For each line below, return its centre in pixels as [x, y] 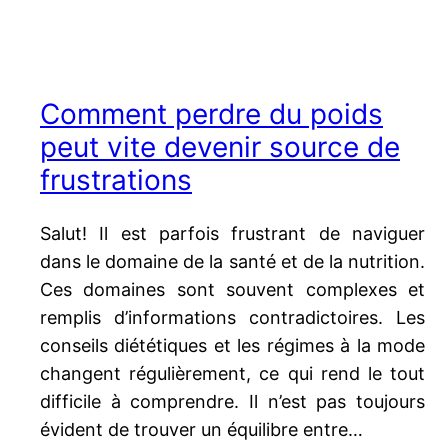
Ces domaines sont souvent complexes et [232, 290]
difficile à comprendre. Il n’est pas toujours [232, 402]
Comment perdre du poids [211, 114]
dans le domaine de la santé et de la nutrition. [232, 262]
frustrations [116, 180]
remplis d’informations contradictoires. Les [232, 318]
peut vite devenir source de [220, 147]
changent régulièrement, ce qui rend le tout [232, 374]
